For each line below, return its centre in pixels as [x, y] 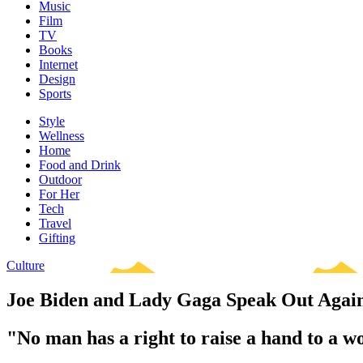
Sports [55, 94]
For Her [59, 194]
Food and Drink [80, 165]
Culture [26, 265]
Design [57, 79]
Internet [58, 64]
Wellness [62, 136]
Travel [55, 223]
